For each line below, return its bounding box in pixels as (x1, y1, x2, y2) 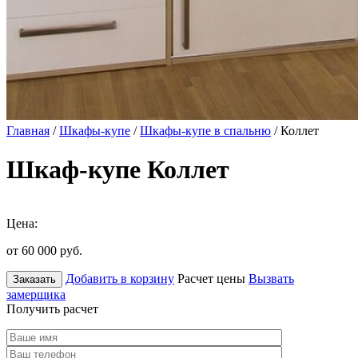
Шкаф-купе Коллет (6, 155, 229, 185)
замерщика (6, 287, 66, 301)
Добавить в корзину (66, 271, 174, 285)
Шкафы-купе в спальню (140, 124, 271, 137)
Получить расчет (6, 301, 98, 316)
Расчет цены (177, 271, 245, 285)
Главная (6, 124, 50, 137)
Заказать (13, 272, 56, 285)
